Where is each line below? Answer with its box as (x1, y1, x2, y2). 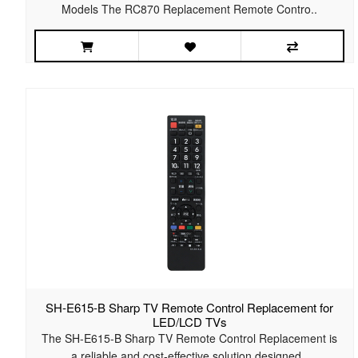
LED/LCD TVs (152, 313, 227, 331)
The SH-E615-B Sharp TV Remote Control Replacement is (42, 330, 338, 347)
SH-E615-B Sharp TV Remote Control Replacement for (46, 299, 334, 316)
